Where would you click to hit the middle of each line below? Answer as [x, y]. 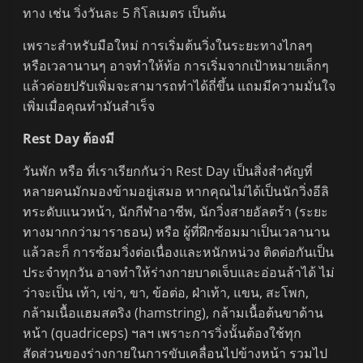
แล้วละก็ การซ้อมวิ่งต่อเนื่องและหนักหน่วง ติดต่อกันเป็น [179, 252]
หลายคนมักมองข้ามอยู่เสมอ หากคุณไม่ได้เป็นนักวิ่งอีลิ [176, 192]
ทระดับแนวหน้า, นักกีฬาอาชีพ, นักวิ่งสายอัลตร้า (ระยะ [176, 212]
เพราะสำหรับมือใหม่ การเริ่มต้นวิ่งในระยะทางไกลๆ [168, 46]
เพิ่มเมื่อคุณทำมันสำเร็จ [89, 107]
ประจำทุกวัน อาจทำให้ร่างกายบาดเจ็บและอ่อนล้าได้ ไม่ [179, 273]
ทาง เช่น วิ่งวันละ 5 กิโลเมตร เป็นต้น [125, 13]
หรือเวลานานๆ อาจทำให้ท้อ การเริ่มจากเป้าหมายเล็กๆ [176, 66]
